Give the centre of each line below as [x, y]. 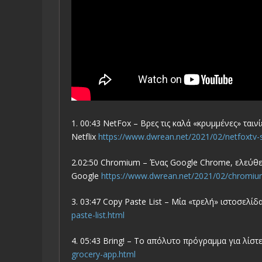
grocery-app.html [104, 254]
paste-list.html [98, 215]
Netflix [85, 137]
